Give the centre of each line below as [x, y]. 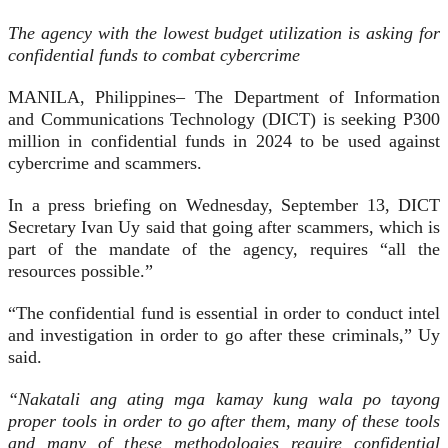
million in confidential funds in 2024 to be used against [224, 141]
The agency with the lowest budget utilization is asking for [224, 33]
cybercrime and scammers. [105, 163]
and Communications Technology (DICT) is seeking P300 [224, 119]
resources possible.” [80, 271]
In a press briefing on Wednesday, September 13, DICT [224, 205]
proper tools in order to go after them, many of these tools [224, 421]
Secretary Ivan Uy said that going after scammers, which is [224, 227]
